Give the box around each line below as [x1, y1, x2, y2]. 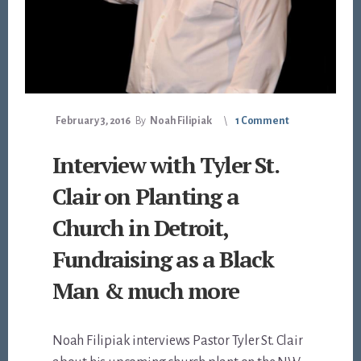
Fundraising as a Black [52, 244, 274, 275]
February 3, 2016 [56, 115, 131, 127]
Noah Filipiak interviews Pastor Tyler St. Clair [52, 334, 303, 349]
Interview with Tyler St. [52, 150, 278, 180]
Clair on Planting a [52, 181, 239, 212]
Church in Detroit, [52, 213, 228, 243]
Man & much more [52, 276, 239, 306]
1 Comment [235, 115, 289, 127]
